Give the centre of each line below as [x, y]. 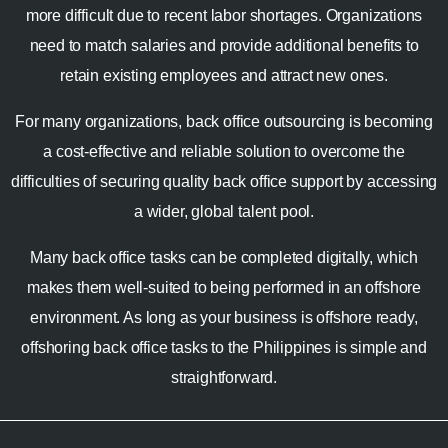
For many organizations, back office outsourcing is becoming [224, 122]
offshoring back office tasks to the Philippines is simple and [224, 348]
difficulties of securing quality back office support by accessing [224, 182]
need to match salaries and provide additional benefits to [224, 46]
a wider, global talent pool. [224, 212]
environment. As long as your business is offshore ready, [224, 318]
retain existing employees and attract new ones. [224, 76]
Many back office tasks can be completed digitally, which [224, 258]
